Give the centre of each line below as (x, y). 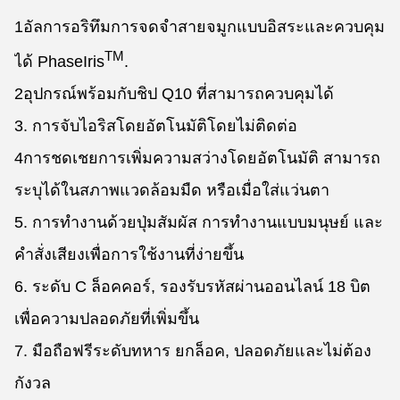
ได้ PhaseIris (59, 62)
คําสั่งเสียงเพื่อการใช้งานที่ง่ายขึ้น (129, 254)
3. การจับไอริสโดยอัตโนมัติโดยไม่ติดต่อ (156, 126)
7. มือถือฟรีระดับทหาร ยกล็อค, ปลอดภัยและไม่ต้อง (193, 351)
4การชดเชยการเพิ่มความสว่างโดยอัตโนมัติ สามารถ (197, 158)
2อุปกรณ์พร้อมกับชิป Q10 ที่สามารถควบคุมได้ (174, 94)
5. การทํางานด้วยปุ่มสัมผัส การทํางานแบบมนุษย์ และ (199, 222)
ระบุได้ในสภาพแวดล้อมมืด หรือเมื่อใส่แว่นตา (172, 190)
